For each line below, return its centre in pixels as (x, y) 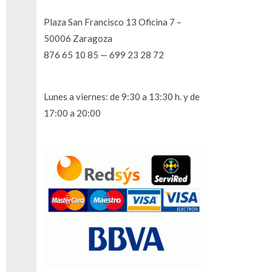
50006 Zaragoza (78, 38)
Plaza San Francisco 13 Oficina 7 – (113, 22)
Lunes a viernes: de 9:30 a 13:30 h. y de (122, 96)
